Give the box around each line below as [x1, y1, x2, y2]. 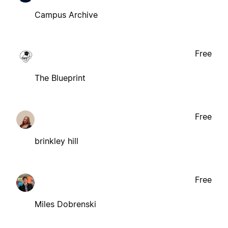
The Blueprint [35, 72, 85, 83]
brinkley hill [35, 135, 78, 146]
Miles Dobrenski [35, 198, 96, 209]
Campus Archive [35, 9, 98, 20]
